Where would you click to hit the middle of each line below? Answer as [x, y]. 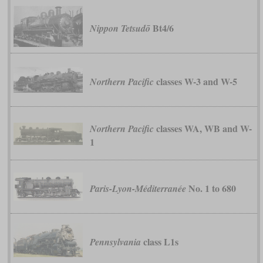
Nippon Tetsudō [120, 28]
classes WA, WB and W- [203, 128]
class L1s [159, 242]
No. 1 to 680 [211, 188]
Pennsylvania [115, 242]
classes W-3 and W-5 [195, 82]
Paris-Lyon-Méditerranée [138, 189]
